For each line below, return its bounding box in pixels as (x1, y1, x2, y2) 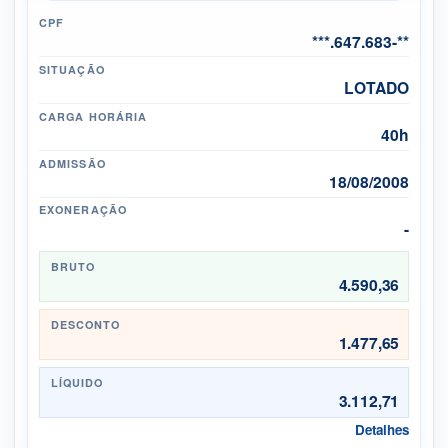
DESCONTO (50, 317, 121, 333)
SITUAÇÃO (39, 62, 105, 78)
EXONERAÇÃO (39, 202, 127, 218)
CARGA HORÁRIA (39, 108, 148, 124)
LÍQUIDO (50, 375, 104, 391)
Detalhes (354, 420, 409, 440)
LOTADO (343, 76, 409, 100)
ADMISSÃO (39, 155, 106, 171)
